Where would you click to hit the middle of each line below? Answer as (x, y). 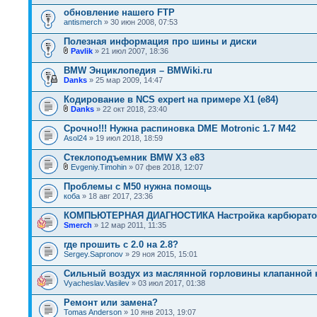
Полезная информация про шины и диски (160, 41)
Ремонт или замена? (111, 302)
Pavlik (82, 51)
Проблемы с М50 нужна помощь (138, 186)
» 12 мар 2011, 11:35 (129, 225)
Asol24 (75, 138)
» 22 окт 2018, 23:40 (131, 109)
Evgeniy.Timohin (99, 167)
